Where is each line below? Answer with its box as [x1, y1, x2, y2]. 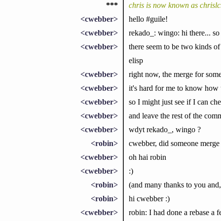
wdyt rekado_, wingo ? [128, 125, 201, 134]
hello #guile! [128, 14, 168, 23]
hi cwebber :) [128, 194, 170, 203]
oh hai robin [128, 152, 166, 161]
